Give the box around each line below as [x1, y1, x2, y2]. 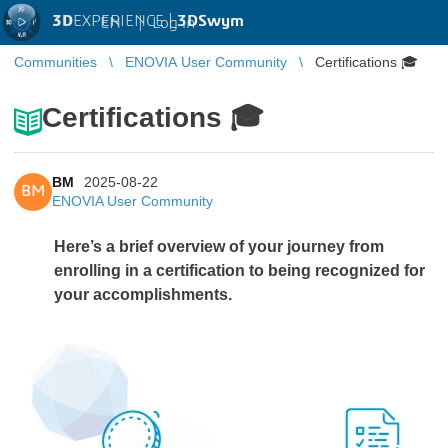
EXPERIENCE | [73, 13, 177, 29]
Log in [152, 14, 195, 31]
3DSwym [177, 13, 244, 29]
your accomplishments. [54, 286, 232, 303]
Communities [14, 54, 97, 70]
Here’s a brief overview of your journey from [54, 238, 384, 255]
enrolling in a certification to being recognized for [54, 262, 425, 279]
